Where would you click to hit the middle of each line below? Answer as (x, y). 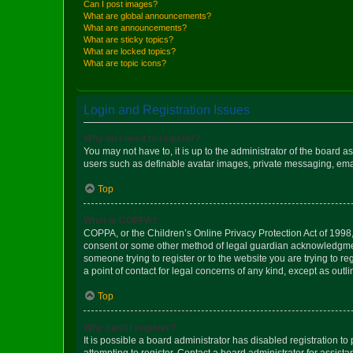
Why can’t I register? (130, 327)
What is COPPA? (121, 220)
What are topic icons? (125, 63)
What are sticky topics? (128, 39)
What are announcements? (135, 27)
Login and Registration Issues (167, 110)
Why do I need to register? (142, 138)
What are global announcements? (147, 15)
